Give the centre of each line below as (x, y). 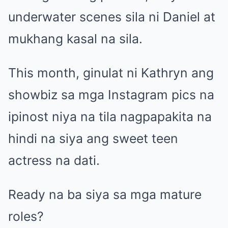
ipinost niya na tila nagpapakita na (110, 116)
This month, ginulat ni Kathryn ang (111, 73)
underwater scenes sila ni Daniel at (112, 17)
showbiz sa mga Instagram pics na (111, 94)
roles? (26, 216)
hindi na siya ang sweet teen (93, 138)
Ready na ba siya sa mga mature (105, 194)
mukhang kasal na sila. (75, 38)
